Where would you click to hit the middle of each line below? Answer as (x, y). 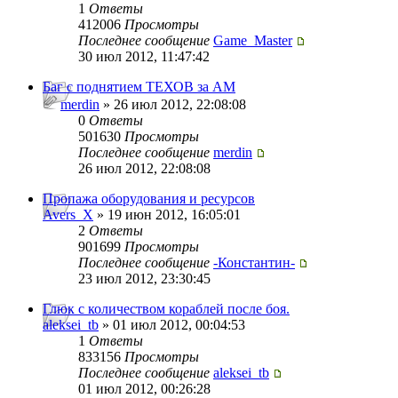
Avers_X (68, 215)
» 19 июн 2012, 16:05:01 (167, 215)
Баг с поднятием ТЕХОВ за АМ (139, 87)
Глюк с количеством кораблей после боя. (166, 309)
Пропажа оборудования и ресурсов (149, 199)
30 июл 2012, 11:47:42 (144, 57)
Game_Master (253, 41)
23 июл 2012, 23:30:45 (144, 279)
